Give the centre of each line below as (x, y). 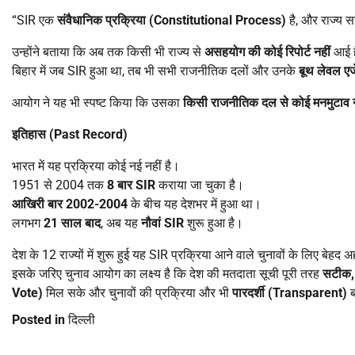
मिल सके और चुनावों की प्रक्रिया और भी (137, 292)
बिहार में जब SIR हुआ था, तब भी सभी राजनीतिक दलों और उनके (155, 71)
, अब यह (121, 223)
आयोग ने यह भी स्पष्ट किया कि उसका (97, 102)
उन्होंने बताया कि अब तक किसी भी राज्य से (108, 52)
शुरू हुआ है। (214, 223)
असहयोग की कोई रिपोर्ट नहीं (267, 52)
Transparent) (310, 292)
